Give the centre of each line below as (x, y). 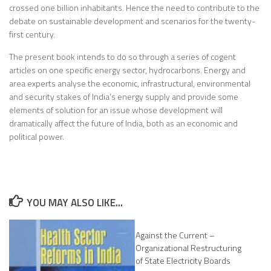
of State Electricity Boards (183, 260)
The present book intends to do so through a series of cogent (122, 56)
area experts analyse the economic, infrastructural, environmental (130, 83)
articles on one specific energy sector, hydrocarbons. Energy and (127, 70)
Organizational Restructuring (188, 247)
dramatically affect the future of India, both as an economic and (123, 123)
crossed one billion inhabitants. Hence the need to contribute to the (134, 8)
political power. (37, 136)
